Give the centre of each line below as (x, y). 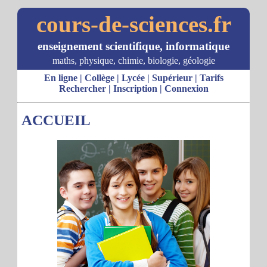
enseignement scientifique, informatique (133, 46)
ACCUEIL (56, 120)
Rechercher (82, 89)
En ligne (60, 78)
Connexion (186, 89)
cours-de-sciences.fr (133, 24)
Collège (99, 78)
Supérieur (172, 78)
